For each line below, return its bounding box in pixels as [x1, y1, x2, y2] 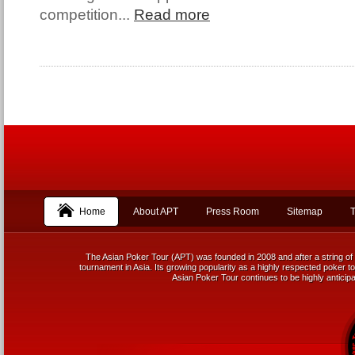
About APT [133, 206, 178, 217]
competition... [40, 6, 134, 23]
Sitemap [287, 206, 323, 217]
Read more [134, 6, 210, 23]
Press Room [206, 206, 259, 217]
